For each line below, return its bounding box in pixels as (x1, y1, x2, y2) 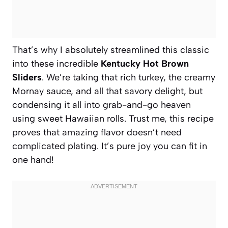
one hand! (12, 154, 54, 165)
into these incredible (12, 58, 101, 69)
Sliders (12, 71, 42, 83)
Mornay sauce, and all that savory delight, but (12, 85, 203, 97)
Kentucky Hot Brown (101, 58, 189, 69)
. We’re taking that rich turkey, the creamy (42, 71, 215, 83)
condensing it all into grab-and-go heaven (12, 99, 191, 110)
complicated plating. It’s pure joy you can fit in (12, 140, 207, 152)
